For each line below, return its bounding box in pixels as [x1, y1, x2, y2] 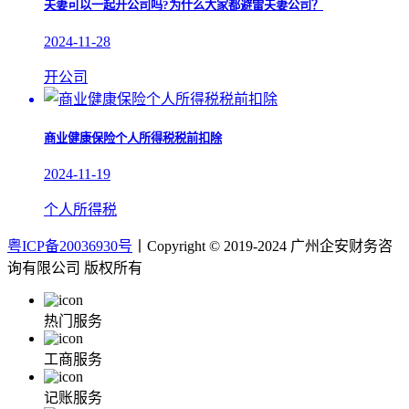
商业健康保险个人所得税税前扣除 [44, 131, 222, 145]
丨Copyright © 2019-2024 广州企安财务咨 [132, 238, 393, 254]
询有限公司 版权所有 [7, 260, 142, 276]
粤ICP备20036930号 [7, 238, 132, 254]
